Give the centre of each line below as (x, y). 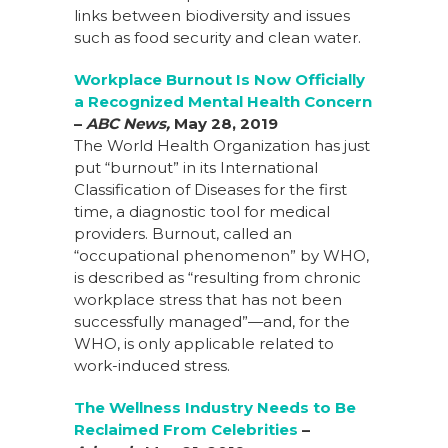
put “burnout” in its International (196, 168)
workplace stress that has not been (208, 300)
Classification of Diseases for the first (210, 190)
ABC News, (128, 124)
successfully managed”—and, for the (212, 322)
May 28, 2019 (224, 124)
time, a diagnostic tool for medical (202, 212)
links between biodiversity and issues (212, 16)
